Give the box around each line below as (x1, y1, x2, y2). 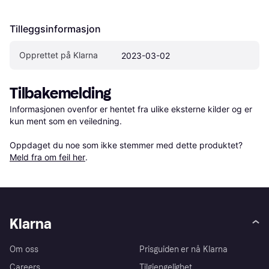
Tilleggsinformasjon (10, 22, 101, 35)
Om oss (10, 244, 38, 255)
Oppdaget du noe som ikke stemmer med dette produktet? (10, 139, 245, 150)
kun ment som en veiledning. (10, 115, 122, 126)
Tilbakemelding (10, 83, 112, 103)
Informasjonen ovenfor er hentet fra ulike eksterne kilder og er (10, 103, 252, 114)
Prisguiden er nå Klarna (139, 244, 228, 255)
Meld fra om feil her (10, 151, 85, 162)
